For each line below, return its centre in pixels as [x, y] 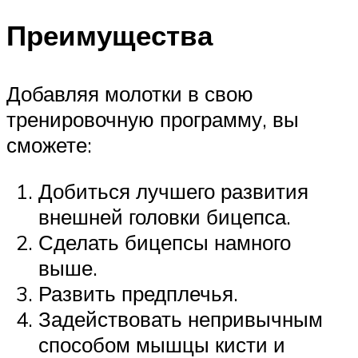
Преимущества [109, 36]
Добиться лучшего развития [173, 191]
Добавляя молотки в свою [130, 94]
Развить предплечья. [138, 293]
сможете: [49, 145]
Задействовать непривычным [181, 318]
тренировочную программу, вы [153, 119]
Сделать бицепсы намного [165, 242]
